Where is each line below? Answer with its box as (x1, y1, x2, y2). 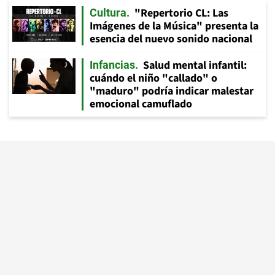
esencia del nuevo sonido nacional (90, 31, 252, 47)
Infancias (90, 58, 135, 71)
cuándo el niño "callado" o (90, 71, 217, 86)
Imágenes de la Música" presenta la (90, 18, 258, 34)
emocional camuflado (90, 96, 192, 112)
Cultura (90, 6, 126, 19)
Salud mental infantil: (143, 58, 247, 73)
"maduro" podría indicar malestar (90, 83, 254, 99)
